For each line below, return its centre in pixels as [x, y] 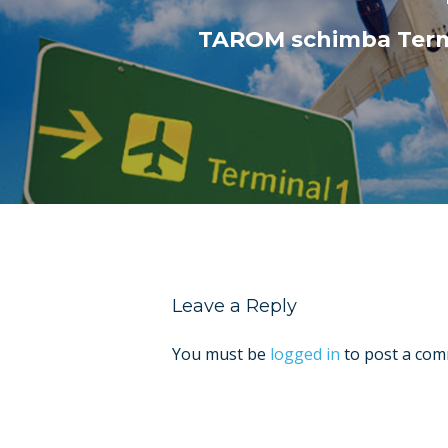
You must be [221, 354]
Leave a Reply [234, 306]
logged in [305, 354]
